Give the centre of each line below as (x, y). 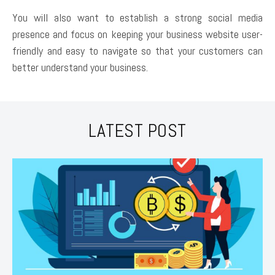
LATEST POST (137, 130)
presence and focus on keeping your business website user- (137, 34)
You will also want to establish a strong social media (137, 17)
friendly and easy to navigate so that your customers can (137, 50)
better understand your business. (81, 67)
